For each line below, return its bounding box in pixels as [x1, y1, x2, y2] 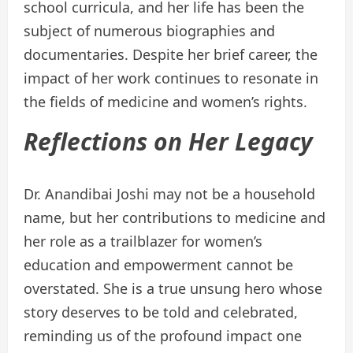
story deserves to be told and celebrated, [24, 303, 298, 322]
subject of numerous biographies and [24, 21, 275, 41]
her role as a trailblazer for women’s [24, 232, 262, 251]
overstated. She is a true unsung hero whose [24, 279, 322, 299]
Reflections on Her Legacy [24, 125, 313, 158]
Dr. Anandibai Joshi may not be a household [24, 184, 315, 204]
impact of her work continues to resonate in [24, 69, 318, 88]
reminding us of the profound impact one [24, 326, 302, 346]
